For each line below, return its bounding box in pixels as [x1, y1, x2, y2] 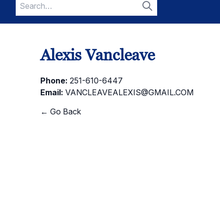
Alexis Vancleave [40, 45, 155, 65]
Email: [40, 87, 63, 97]
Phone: [40, 76, 68, 85]
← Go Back [40, 107, 81, 116]
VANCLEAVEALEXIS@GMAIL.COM [65, 87, 193, 97]
